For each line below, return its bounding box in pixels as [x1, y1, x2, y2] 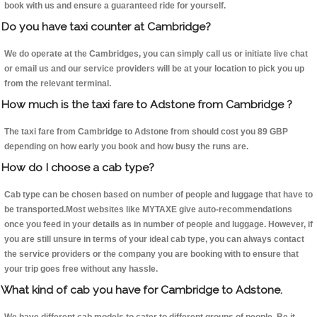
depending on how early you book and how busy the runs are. [4, 142, 248, 152]
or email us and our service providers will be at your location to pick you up [4, 64, 304, 74]
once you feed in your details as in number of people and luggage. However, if [4, 219, 313, 230]
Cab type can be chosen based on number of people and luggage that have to [4, 190, 313, 200]
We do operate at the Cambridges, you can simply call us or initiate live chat [4, 49, 308, 59]
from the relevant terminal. [4, 79, 111, 89]
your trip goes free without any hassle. [4, 264, 158, 275]
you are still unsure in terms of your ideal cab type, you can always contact [4, 234, 304, 245]
